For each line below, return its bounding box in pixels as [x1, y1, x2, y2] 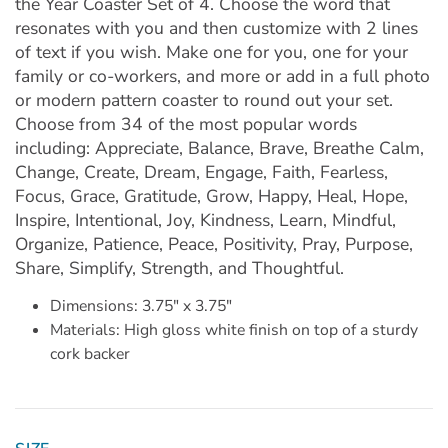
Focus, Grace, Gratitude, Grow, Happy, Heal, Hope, [15, 183, 408, 208]
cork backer [50, 342, 130, 365]
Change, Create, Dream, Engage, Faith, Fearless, [15, 159, 388, 184]
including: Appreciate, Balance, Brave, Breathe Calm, [15, 135, 424, 160]
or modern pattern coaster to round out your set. [15, 87, 393, 112]
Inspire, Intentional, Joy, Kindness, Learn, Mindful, [15, 207, 396, 232]
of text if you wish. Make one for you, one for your [15, 39, 408, 64]
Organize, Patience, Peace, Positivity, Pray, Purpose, [15, 231, 413, 256]
